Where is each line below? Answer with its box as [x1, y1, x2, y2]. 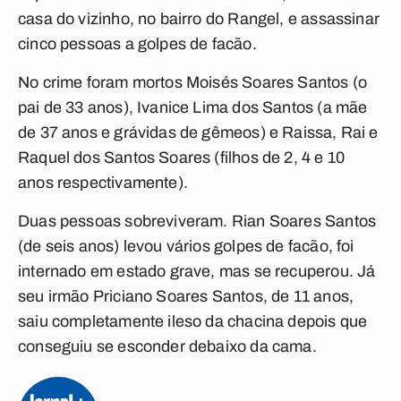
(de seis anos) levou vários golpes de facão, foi [18, 237, 354, 255]
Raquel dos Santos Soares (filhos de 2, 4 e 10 [18, 149, 346, 166]
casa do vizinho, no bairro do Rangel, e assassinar [18, 10, 380, 28]
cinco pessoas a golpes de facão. [18, 35, 257, 53]
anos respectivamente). [18, 174, 188, 192]
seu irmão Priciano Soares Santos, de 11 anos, [18, 287, 354, 305]
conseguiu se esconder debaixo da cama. [18, 337, 317, 355]
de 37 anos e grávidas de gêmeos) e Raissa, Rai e [18, 124, 379, 141]
